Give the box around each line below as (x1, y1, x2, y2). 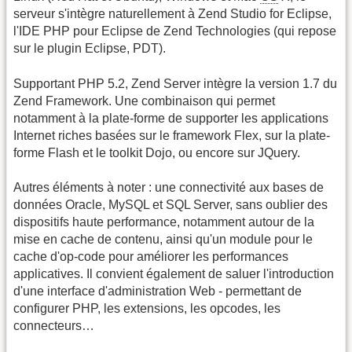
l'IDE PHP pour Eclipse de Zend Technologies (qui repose (13, 24, 336, 38)
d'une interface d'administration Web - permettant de (13, 284, 302, 299)
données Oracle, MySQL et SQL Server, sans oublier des (13, 198, 328, 212)
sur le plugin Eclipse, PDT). (13, 42, 166, 56)
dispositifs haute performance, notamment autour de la (13, 215, 314, 229)
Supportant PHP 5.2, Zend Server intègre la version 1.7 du (13, 76, 337, 90)
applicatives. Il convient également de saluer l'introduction (13, 267, 334, 281)
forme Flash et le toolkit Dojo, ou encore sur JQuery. (13, 145, 300, 159)
